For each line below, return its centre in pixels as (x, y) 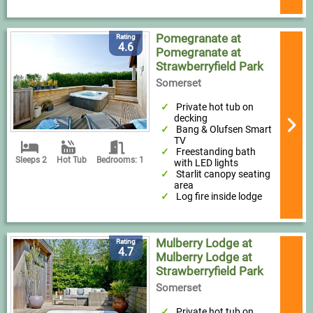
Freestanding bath (216, 152)
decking (190, 118)
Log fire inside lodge (219, 197)
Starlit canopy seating (224, 174)
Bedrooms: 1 (121, 160)
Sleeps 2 (31, 160)
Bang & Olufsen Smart (224, 130)
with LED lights (206, 163)
